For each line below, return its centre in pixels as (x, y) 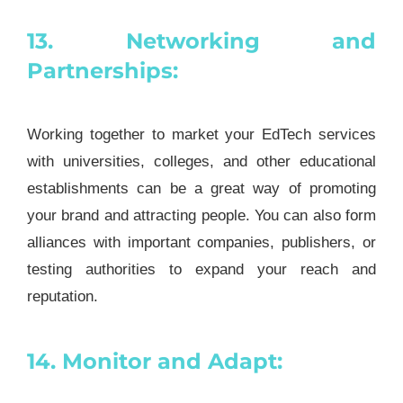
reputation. (62, 296)
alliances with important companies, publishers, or (201, 242)
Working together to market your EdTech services (201, 134)
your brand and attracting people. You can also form (201, 215)
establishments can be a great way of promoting (201, 188)
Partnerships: (102, 70)
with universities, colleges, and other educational (201, 161)
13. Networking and (201, 40)
